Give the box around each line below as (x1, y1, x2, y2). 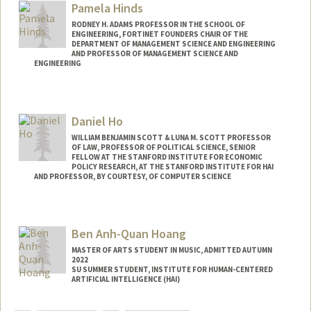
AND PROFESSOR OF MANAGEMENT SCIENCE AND (71, 49, 238, 59)
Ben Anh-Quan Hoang (71, 226, 186, 242)
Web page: (31, 221, 78, 235)
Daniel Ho (71, 112, 123, 129)
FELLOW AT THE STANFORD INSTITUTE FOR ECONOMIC (71, 151, 262, 162)
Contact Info (31, 205, 90, 218)
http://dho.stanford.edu (130, 223, 215, 234)
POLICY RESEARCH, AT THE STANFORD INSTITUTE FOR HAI (71, 161, 274, 171)
